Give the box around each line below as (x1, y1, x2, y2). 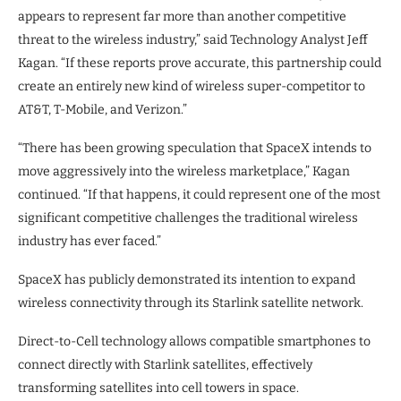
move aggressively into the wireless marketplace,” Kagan (18, 163, 350, 179)
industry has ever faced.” (18, 233, 161, 249)
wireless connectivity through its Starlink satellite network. (18, 294, 366, 311)
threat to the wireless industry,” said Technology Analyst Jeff (18, 31, 368, 47)
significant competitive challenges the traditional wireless (18, 209, 358, 226)
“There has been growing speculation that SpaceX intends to (18, 140, 371, 156)
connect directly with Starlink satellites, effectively (18, 356, 312, 372)
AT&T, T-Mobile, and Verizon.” (18, 101, 187, 117)
